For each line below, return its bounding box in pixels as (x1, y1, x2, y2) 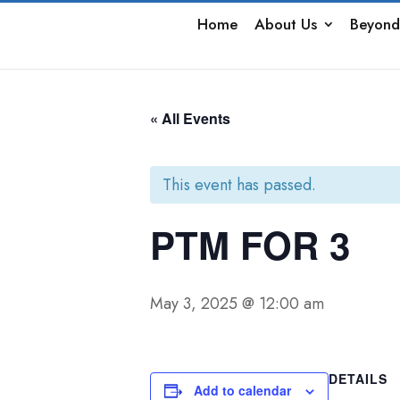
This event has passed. (162, 173, 316, 196)
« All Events (150, 108, 230, 129)
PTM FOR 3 (150, 218, 350, 271)
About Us (254, 13, 317, 35)
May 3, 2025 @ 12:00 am (150, 292, 324, 315)
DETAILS (329, 370, 387, 387)
